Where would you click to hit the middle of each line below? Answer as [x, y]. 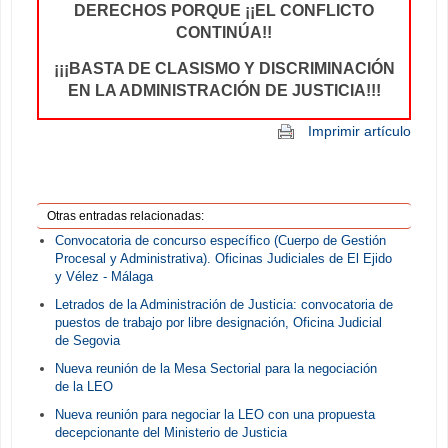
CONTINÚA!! [224, 33]
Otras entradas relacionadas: [125, 216]
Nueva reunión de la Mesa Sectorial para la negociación [215, 368]
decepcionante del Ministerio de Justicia [170, 432]
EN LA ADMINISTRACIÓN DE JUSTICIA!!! [224, 91]
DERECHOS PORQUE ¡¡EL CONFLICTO [224, 11]
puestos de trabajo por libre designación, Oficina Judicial [218, 323]
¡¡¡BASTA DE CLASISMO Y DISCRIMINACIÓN [224, 69]
